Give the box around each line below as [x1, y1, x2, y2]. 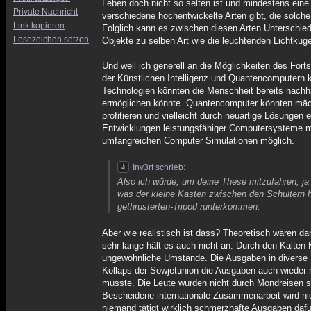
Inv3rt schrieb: [133, 162, 186, 172]
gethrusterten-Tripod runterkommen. [117, 201, 261, 212]
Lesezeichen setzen [13, 35, 89, 44]
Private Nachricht [13, 7, 78, 17]
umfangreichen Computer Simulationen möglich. [102, 135, 295, 146]
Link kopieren [13, 21, 65, 31]
